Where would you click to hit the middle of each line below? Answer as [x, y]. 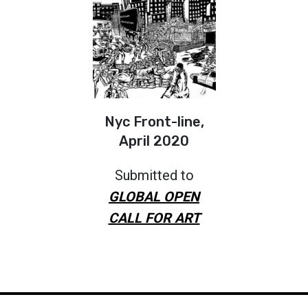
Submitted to [154, 175]
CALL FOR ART [154, 218]
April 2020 [154, 141]
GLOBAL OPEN [154, 196]
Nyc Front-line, [154, 121]
